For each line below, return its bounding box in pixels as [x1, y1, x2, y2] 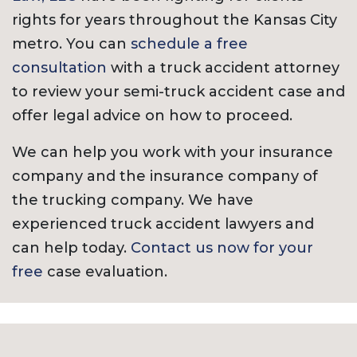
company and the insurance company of [12, 167, 318, 186]
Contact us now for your [131, 239, 313, 257]
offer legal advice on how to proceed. [12, 107, 292, 125]
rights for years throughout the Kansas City [12, 11, 337, 29]
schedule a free [131, 35, 248, 53]
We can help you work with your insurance [12, 143, 333, 162]
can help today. [12, 239, 131, 257]
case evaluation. [43, 263, 167, 281]
